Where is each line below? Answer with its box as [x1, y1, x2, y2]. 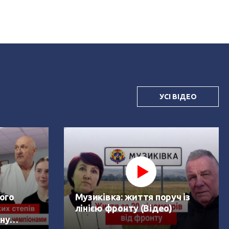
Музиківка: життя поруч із [75, 191, 190, 202]
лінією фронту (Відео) [75, 202, 172, 213]
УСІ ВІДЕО [159, 92, 197, 101]
